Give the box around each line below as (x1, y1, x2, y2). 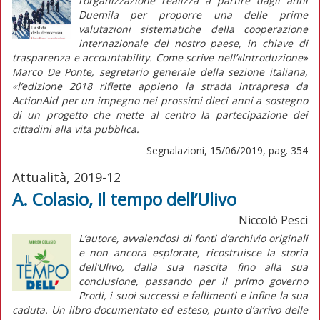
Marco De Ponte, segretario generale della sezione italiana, (12, 64, 308, 79)
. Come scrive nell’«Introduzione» (149, 50, 309, 64)
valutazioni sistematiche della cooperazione (78, 21, 308, 36)
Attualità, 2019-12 (12, 168, 121, 186)
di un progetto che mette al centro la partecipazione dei (12, 107, 308, 121)
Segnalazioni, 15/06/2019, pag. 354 (146, 143, 308, 157)
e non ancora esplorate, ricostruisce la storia (78, 245, 308, 259)
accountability (82, 50, 150, 64)
